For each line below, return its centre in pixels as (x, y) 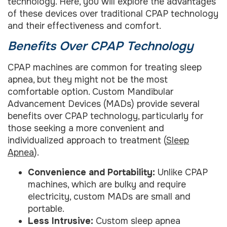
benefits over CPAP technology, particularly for (105, 116)
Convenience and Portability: (91, 172)
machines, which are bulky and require (107, 184)
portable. (46, 209)
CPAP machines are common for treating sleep (105, 68)
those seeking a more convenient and (86, 128)
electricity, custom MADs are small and (109, 196)
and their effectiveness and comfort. (84, 26)
